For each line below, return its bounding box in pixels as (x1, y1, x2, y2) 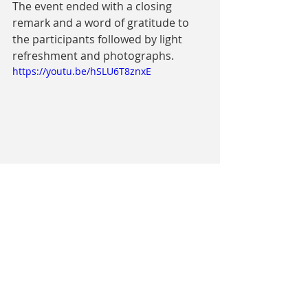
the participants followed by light (12, 31, 185, 47)
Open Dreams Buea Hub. (12, 223, 135, 239)
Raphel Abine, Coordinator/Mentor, (12, 207, 182, 223)
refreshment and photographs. (12, 47, 177, 63)
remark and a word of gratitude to (12, 14, 192, 30)
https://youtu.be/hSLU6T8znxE (12, 64, 151, 78)
